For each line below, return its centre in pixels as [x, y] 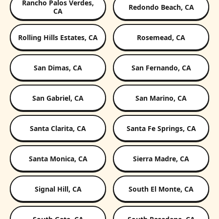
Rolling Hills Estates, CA [58, 37]
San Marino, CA [161, 98]
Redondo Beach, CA [161, 7]
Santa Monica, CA [58, 158]
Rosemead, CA [161, 37]
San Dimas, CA [58, 67]
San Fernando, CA [161, 67]
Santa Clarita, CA [58, 128]
